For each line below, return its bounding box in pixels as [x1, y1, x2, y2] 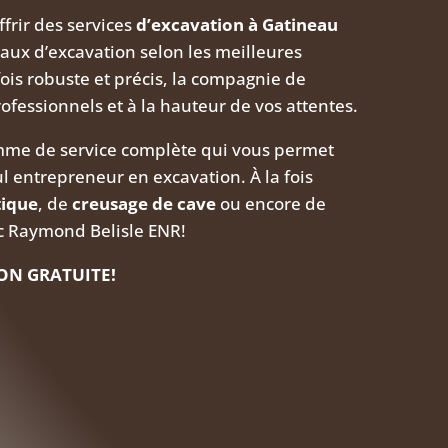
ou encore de [216, 192, 327, 216]
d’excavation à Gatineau [136, 13, 339, 37]
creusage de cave [72, 192, 217, 216]
